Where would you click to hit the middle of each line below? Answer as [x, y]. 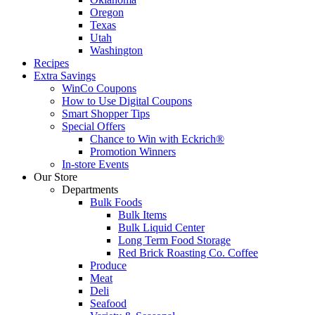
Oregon [107, 12]
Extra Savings [65, 76]
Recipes [51, 63]
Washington [116, 50]
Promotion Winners [133, 152]
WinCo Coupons [99, 88]
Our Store [56, 177]
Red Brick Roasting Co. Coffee [188, 253]
